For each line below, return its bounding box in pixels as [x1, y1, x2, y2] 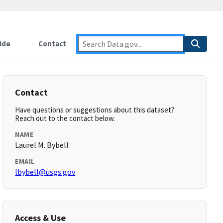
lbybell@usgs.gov [15, 167, 76, 177]
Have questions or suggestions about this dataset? [15, 105, 175, 114]
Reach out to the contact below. [15, 113, 115, 123]
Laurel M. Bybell [15, 140, 69, 150]
